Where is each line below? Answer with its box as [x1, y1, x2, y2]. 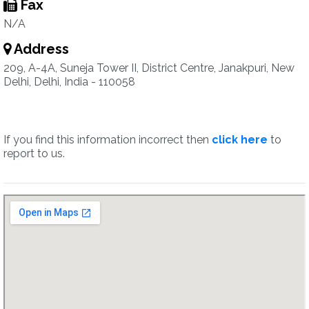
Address [11, 41, 69, 57]
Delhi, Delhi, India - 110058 [3, 75, 135, 88]
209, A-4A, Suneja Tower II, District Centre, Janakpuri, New [3, 61, 295, 74]
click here [212, 133, 268, 146]
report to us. [3, 147, 65, 160]
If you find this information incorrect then [3, 133, 212, 146]
